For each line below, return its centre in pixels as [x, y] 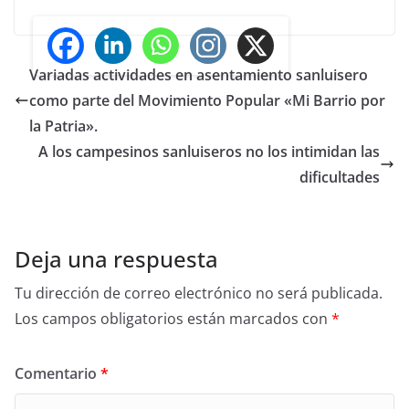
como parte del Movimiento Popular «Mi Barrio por [207, 100]
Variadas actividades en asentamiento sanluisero [199, 74]
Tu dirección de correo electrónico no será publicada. [199, 293]
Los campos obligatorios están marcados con [173, 318]
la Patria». [63, 126]
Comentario [58, 373]
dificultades [340, 177]
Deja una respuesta [116, 258]
